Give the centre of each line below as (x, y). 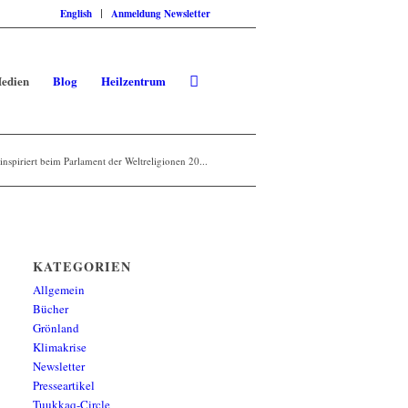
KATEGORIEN (82, 266)
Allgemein (59, 290)
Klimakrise (60, 347)
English (76, 14)
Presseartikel (64, 385)
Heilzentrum (133, 81)
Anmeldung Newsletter (161, 14)
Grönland (56, 328)
